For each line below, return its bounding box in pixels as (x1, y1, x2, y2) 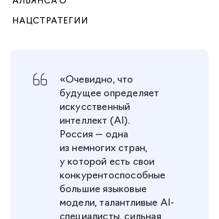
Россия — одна (59, 126, 129, 140)
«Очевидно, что (59, 71, 133, 85)
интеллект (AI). (59, 112, 130, 126)
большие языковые (59, 180, 147, 195)
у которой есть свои (59, 153, 155, 167)
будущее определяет (59, 85, 159, 99)
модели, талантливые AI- (59, 194, 175, 208)
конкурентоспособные (59, 167, 166, 181)
